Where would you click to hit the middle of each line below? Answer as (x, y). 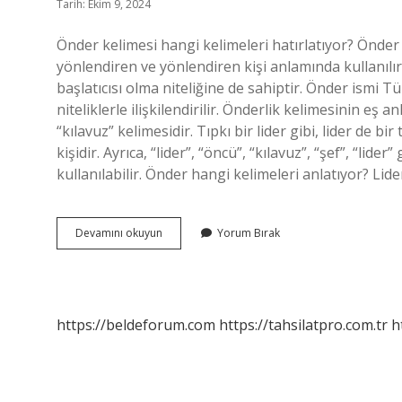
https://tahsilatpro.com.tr (303, 325)
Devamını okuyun (119, 233)
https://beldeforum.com (136, 325)
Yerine (178, 264)
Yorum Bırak (249, 233)
